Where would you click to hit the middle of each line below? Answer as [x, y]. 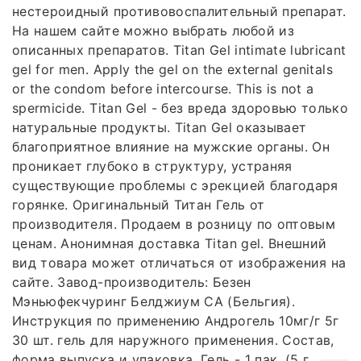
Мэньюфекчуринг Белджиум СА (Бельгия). [154, 302]
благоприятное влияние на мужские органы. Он [171, 147]
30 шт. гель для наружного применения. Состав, [173, 340]
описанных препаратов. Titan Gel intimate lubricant [179, 50]
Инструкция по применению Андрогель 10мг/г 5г [176, 321]
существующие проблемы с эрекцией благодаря [175, 186]
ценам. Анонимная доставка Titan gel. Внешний [170, 244]
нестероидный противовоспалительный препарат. [179, 12]
